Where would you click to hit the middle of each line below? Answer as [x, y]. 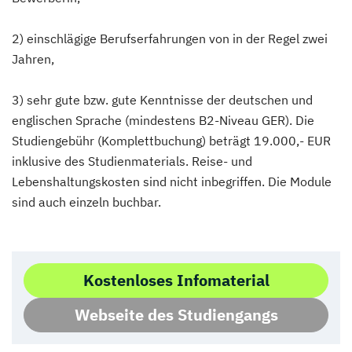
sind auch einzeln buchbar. [86, 202]
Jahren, [33, 59]
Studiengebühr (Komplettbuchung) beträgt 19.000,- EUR [171, 140]
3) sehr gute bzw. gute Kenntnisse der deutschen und [162, 99]
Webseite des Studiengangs [176, 314]
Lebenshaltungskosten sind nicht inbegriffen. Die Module [172, 181]
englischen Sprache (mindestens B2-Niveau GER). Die [163, 120]
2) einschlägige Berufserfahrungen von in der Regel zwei [170, 38]
